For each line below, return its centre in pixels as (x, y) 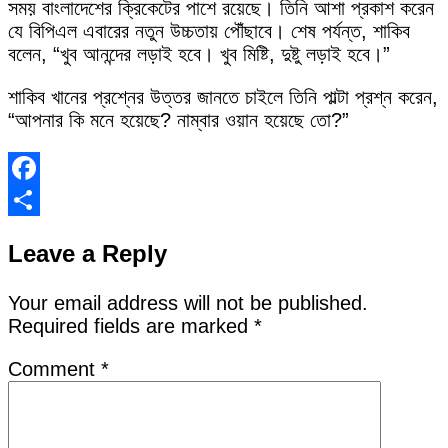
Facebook (43, 199)
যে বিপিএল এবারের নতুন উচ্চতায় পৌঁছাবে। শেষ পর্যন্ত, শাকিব (209, 30)
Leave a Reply (87, 253)
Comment (54, 368)
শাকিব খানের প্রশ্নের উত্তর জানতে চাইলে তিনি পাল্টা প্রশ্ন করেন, (223, 96)
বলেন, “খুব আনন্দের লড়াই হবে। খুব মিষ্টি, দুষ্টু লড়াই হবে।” (199, 53)
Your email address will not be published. (188, 302)
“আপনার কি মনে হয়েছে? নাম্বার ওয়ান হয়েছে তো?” (178, 119)
